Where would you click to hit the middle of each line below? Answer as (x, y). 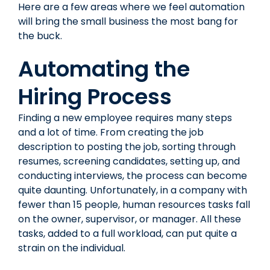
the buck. (41, 36)
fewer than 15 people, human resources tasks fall (134, 204)
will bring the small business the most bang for (128, 21)
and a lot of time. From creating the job (111, 132)
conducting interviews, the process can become (133, 175)
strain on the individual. (72, 248)
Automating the (104, 69)
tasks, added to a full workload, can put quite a (127, 233)
